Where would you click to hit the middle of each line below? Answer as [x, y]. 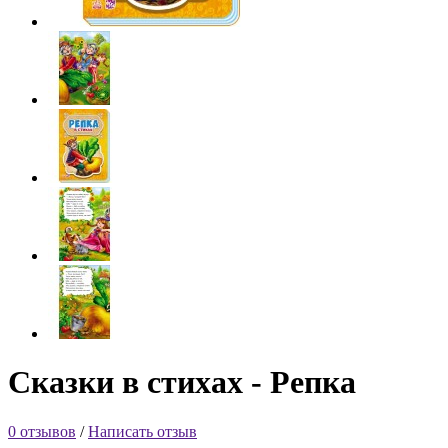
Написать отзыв [142, 431]
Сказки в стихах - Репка [182, 382]
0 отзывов [42, 431]
